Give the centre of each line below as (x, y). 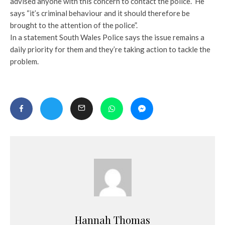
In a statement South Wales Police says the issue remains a (107, 37)
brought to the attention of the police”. (74, 25)
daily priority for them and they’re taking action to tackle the (110, 49)
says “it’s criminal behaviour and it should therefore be (100, 13)
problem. (24, 62)
